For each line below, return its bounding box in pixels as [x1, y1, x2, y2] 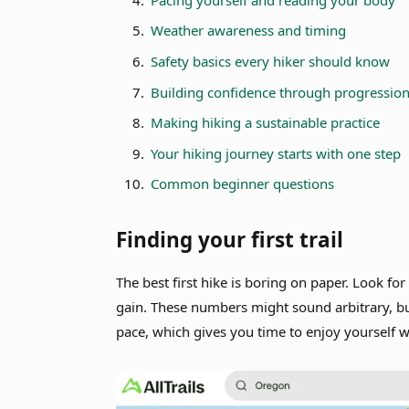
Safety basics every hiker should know [151, 52, 391, 71]
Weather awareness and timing [151, 21, 347, 40]
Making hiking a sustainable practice [151, 113, 381, 132]
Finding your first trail [116, 225, 344, 254]
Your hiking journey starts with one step [151, 143, 402, 163]
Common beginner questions [151, 174, 335, 194]
